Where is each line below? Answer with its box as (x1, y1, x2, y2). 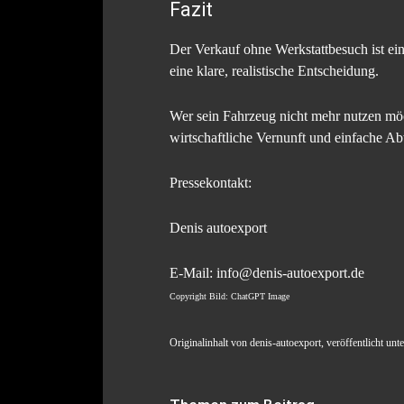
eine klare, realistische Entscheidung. (170, 63, 379, 79)
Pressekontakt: (170, 175, 252, 191)
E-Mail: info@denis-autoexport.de (170, 265, 364, 281)
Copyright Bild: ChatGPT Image (170, 291, 289, 302)
